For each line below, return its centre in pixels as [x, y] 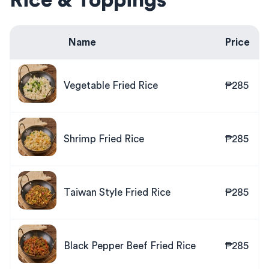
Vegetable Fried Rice [111, 85]
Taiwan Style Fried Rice [117, 192]
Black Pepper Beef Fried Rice [130, 246]
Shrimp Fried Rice [104, 139]
